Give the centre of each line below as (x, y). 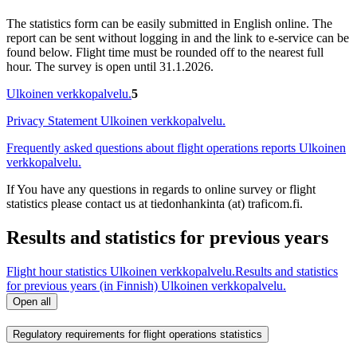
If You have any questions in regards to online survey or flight (161, 189)
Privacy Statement (52, 120)
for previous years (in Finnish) (82, 285)
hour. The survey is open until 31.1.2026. (110, 66)
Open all (32, 301)
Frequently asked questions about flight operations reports (151, 147)
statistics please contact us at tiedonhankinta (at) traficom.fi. (155, 203)
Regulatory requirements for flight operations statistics (137, 335)
